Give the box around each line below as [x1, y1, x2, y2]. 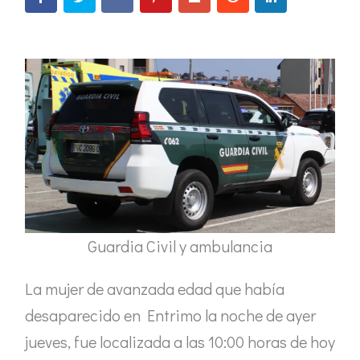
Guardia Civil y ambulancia [88, 235, 272, 256]
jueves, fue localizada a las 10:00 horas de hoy [25, 330, 335, 352]
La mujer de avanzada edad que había [25, 277, 284, 299]
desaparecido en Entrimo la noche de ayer [25, 304, 316, 325]
